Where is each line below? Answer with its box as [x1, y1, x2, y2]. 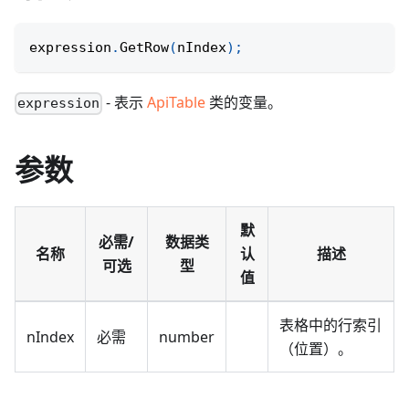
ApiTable [147, 92, 206, 113]
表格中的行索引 [279, 315, 382, 336]
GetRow [120, 39, 169, 57]
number [159, 327, 215, 348]
